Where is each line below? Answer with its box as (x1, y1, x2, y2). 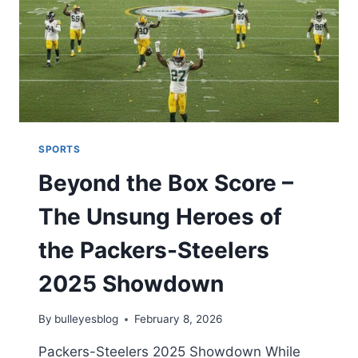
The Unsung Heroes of (38, 202, 282, 230)
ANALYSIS (106, 72, 166, 86)
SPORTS (38, 142, 81, 155)
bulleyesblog (54, 312, 119, 326)
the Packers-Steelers (38, 236, 269, 264)
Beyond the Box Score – (38, 169, 293, 197)
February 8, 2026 (134, 312, 223, 326)
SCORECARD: (106, 22, 184, 35)
